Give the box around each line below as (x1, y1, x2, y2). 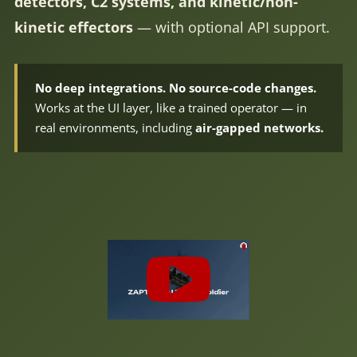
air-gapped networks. (194, 120, 324, 135)
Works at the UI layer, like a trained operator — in (34, 100, 307, 116)
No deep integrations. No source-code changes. (34, 80, 316, 96)
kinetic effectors (14, 18, 133, 37)
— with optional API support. (132, 18, 330, 37)
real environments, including (34, 120, 195, 135)
